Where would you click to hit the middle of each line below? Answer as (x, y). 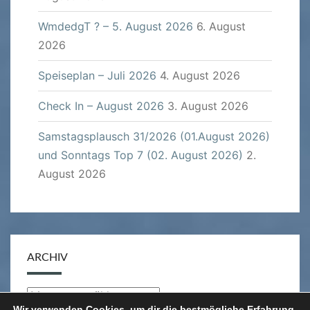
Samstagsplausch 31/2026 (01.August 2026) (154, 137)
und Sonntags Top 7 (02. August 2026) (140, 155)
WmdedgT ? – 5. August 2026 (116, 27)
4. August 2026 (200, 76)
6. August (221, 27)
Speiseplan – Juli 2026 (97, 76)
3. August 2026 (208, 106)
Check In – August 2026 (101, 106)
